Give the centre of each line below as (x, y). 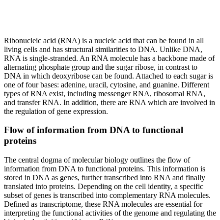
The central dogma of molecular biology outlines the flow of (97, 160)
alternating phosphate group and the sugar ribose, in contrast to (101, 67)
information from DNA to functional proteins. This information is (105, 168)
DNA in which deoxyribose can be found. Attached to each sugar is (109, 76)
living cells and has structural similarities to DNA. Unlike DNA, (103, 49)
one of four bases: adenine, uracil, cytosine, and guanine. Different (107, 84)
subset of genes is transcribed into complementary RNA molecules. (107, 195)
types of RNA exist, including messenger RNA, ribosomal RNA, (105, 93)
